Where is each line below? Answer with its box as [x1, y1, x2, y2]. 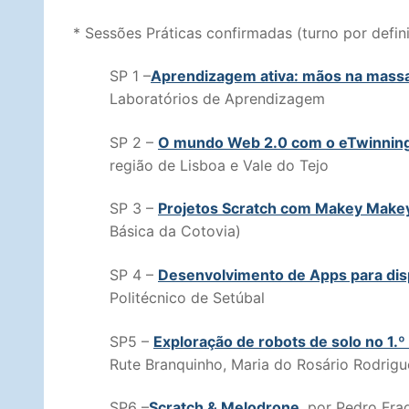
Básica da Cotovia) [110, 222, 241, 241]
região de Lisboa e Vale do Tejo [110, 155, 329, 174]
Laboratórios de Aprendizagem [110, 89, 325, 109]
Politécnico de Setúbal [110, 288, 265, 308]
